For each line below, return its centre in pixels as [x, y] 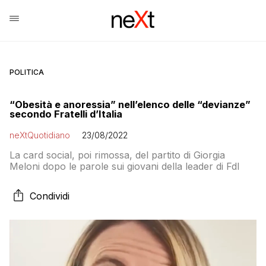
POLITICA [27, 72]
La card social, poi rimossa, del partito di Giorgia [117, 155]
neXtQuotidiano [40, 135]
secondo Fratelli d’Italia [66, 114]
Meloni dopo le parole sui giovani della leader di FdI [125, 166]
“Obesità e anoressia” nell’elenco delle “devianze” [130, 104]
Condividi [50, 196]
